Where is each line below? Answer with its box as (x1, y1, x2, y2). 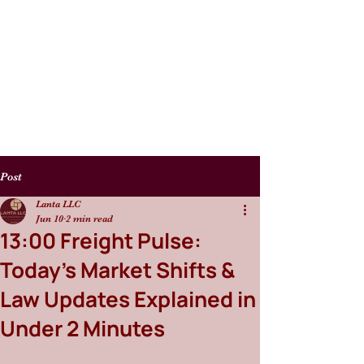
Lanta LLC (36, 198, 80, 210)
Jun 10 (36, 213, 63, 224)
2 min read (66, 213, 113, 224)
